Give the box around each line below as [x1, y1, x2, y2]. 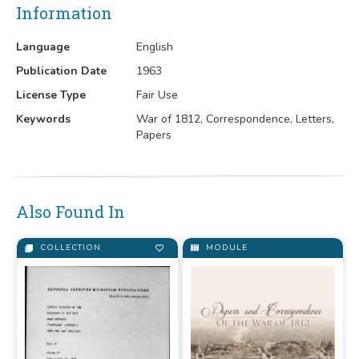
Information [16, 2, 112, 23]
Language [16, 39, 70, 54]
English [136, 39, 173, 54]
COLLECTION [37, 242, 101, 254]
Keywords [16, 111, 71, 127]
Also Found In [16, 201, 125, 222]
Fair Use [136, 87, 178, 103]
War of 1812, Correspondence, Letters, [136, 111, 334, 127]
